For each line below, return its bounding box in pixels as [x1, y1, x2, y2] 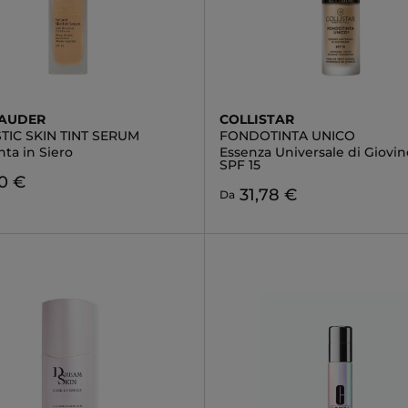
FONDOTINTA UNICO [219, 127, 355, 144]
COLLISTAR [219, 111, 294, 127]
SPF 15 [219, 157, 260, 173]
